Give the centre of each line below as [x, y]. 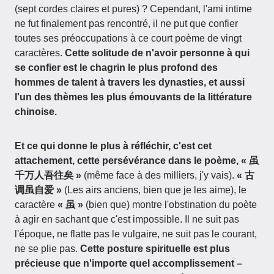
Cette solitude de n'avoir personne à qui [157, 53]
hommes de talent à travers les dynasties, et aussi [130, 82]
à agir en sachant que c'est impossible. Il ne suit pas [127, 219]
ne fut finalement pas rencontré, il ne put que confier [126, 24]
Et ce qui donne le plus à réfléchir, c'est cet [113, 146]
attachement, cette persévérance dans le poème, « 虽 [137, 161]
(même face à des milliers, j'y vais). [159, 175]
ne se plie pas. [47, 249]
